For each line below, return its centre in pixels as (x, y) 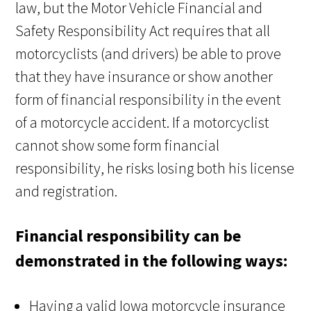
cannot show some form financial (118, 145)
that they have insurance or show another (144, 76)
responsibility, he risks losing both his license (155, 168)
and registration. (67, 191)
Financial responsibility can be (128, 235)
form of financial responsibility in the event (149, 99)
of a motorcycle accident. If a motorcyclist (143, 122)
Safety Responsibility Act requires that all (143, 30)
